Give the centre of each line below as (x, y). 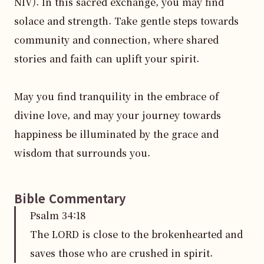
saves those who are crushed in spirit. (121, 253)
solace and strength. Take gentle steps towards (126, 21)
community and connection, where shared (116, 40)
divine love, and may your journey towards (118, 115)
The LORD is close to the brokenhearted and (136, 234)
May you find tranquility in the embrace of (116, 96)
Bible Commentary (70, 198)
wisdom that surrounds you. (82, 153)
